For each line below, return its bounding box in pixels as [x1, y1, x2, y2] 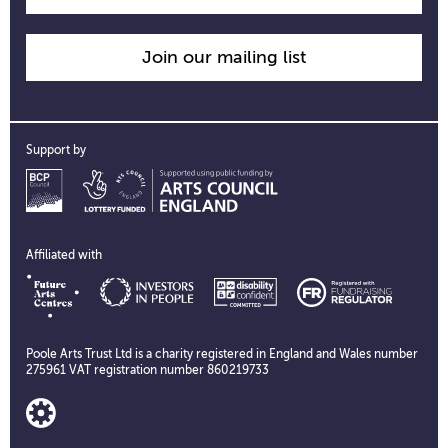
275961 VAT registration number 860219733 [26, 363, 269, 378]
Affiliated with [26, 248, 102, 263]
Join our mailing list [142, 47, 306, 68]
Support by [26, 143, 86, 158]
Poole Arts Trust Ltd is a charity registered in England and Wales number [26, 347, 418, 362]
